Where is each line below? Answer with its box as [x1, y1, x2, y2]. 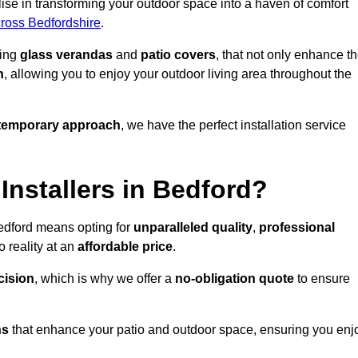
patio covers [141, 48, 216, 62]
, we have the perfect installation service [121, 118, 346, 133]
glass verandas [20, 48, 113, 62]
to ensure [294, 272, 350, 286]
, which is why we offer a [34, 272, 175, 286]
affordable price [78, 240, 173, 254]
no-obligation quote [175, 272, 294, 286]
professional [259, 221, 335, 235]
